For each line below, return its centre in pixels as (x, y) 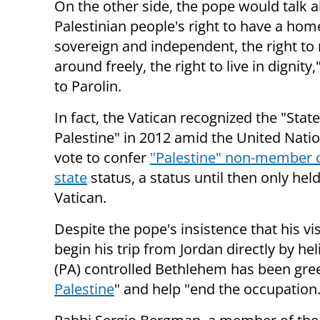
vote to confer (102, 158)
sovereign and (102, 46)
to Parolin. (88, 86)
